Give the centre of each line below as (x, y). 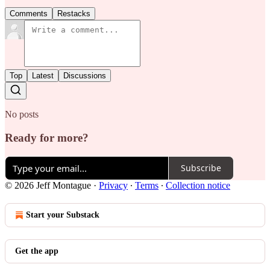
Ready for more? (47, 137)
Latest (43, 76)
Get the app (37, 251)
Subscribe (201, 168)
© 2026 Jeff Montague (48, 185)
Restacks (74, 14)
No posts (22, 115)
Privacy (113, 185)
